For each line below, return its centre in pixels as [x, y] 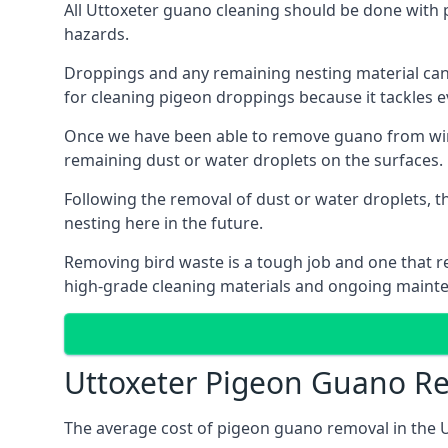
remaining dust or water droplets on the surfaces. [253, 160]
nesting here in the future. [163, 223]
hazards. [96, 34]
